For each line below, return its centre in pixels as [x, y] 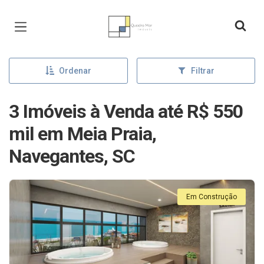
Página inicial [136, 18]
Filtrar [202, 71]
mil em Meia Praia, [82, 134]
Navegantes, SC [72, 156]
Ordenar [75, 71]
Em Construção [212, 197]
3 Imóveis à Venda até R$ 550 [126, 111]
